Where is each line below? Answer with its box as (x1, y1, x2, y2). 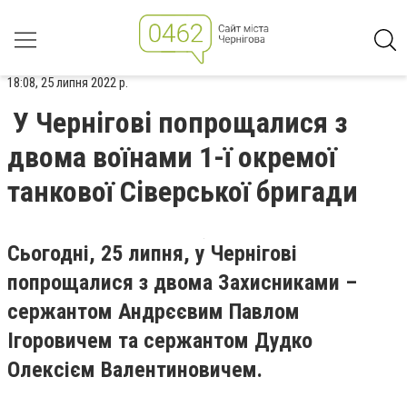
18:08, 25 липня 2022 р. (7, 74, 128, 91)
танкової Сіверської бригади (7, 174, 358, 209)
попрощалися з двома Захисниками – (7, 270, 357, 295)
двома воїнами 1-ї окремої (7, 140, 336, 174)
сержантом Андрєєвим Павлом (7, 299, 300, 324)
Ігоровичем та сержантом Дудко (7, 328, 313, 353)
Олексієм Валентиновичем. (7, 357, 263, 382)
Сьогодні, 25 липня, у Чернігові (7, 241, 297, 266)
